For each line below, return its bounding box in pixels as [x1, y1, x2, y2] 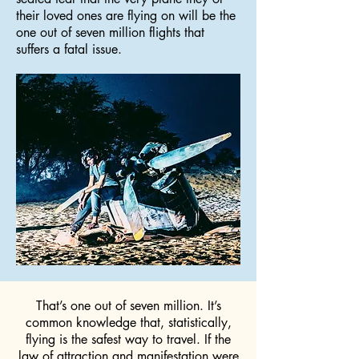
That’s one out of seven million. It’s [35, 297, 221, 314]
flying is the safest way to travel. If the [26, 331, 231, 348]
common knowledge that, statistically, [25, 314, 232, 331]
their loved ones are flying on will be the [16, 7, 236, 24]
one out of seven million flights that [16, 24, 204, 41]
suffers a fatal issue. [16, 41, 122, 58]
